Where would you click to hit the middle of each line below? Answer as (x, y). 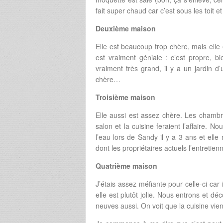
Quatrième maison (126, 166)
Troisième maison (125, 97)
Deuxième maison (126, 29)
